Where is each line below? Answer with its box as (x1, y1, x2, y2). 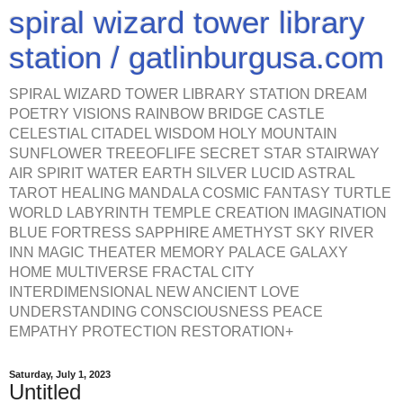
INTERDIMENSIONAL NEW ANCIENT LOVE (9, 284, 300, 300)
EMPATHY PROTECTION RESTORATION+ (9, 324, 293, 339)
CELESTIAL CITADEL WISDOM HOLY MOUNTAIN (9, 126, 337, 141)
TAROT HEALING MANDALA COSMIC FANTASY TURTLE (9, 185, 391, 201)
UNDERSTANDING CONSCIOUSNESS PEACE (9, 304, 323, 319)
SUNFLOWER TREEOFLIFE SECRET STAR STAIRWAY (9, 146, 380, 161)
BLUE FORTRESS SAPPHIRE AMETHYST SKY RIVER (9, 225, 374, 240)
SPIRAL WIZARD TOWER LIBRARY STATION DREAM (9, 86, 367, 102)
